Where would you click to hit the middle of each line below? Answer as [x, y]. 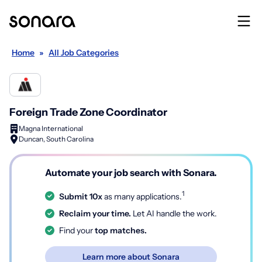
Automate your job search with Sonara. [131, 173]
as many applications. [142, 196]
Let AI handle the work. [174, 213]
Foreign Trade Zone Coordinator [88, 112]
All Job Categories [84, 53]
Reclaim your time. [95, 213]
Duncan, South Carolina [56, 139]
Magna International [51, 128]
